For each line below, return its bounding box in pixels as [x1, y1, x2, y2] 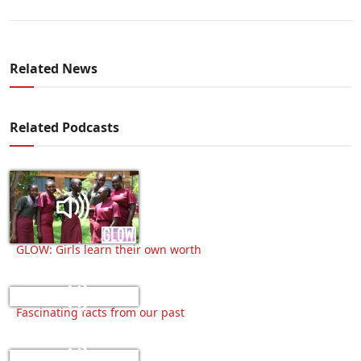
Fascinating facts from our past [16, 304, 185, 320]
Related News [10, 59, 98, 77]
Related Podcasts [10, 118, 119, 136]
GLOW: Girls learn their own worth [16, 241, 201, 257]
